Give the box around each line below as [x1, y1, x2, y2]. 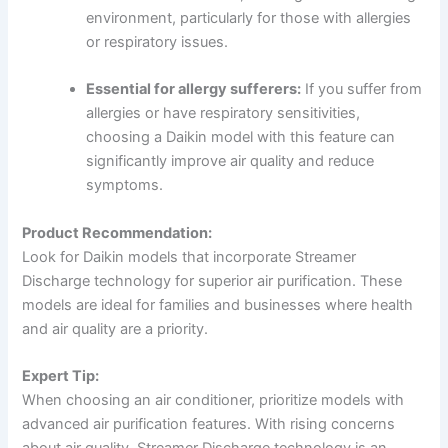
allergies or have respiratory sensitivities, [86, 104, 361, 123]
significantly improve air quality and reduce [86, 152, 375, 171]
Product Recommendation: [22, 223, 213, 242]
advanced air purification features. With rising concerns [22, 415, 396, 434]
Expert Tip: [22, 367, 100, 386]
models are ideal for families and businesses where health [22, 295, 414, 314]
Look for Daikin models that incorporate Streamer [22, 247, 357, 266]
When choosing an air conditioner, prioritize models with [22, 391, 405, 410]
